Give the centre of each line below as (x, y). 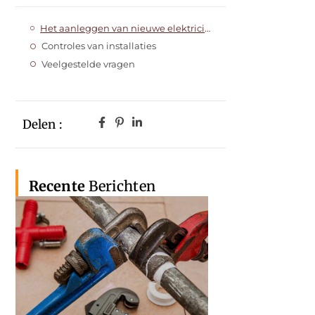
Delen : (42, 125)
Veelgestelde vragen (88, 64)
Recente (57, 186)
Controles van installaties (98, 46)
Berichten (120, 186)
